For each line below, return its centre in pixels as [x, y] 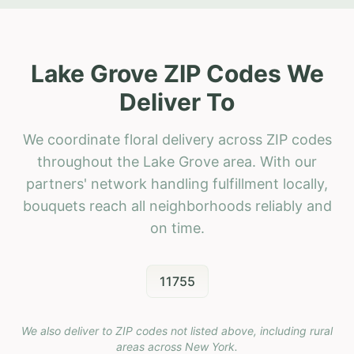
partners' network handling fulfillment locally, [177, 183]
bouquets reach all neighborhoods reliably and [177, 205]
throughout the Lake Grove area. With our [177, 161]
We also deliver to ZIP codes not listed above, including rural [177, 330]
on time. [177, 228]
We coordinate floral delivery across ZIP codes [177, 139]
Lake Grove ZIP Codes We [177, 73]
